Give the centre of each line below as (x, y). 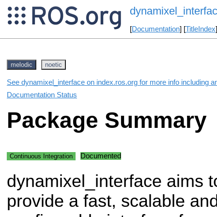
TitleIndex (200, 29)
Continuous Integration (41, 156)
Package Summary (107, 121)
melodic (22, 64)
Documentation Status (42, 95)
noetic (54, 64)
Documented (101, 156)
